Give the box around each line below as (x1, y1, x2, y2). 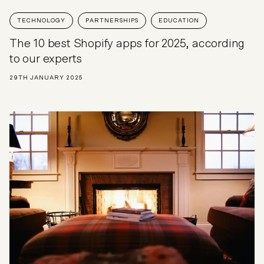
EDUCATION (159, 18, 199, 24)
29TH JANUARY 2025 (9, 75, 82, 81)
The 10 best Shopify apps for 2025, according (9, 38, 245, 50)
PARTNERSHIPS (85, 18, 138, 24)
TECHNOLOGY (17, 18, 65, 24)
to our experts (9, 53, 82, 65)
